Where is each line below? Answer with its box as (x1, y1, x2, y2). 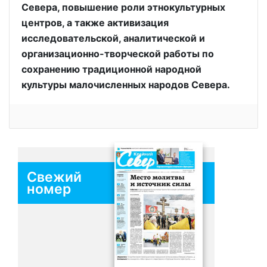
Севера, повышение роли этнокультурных (21, 1, 225, 13)
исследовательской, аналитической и (21, 32, 205, 44)
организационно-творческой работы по (21, 48, 214, 60)
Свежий (27, 169, 82, 186)
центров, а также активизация (21, 17, 169, 29)
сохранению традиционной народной (21, 63, 201, 75)
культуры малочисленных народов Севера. (21, 79, 230, 91)
